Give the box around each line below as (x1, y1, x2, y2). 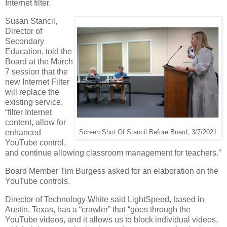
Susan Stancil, (5, 16, 57, 25)
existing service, (5, 97, 63, 106)
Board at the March (5, 57, 73, 66)
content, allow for (5, 118, 66, 127)
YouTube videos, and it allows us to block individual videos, (5, 215, 218, 224)
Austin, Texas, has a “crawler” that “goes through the (5, 205, 191, 214)
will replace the (5, 87, 59, 96)
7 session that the (5, 67, 68, 76)
